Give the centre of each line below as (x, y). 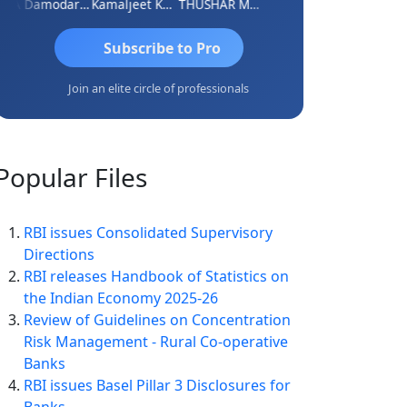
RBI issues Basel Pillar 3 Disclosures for (157, 386)
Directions (59, 255)
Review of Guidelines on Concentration (157, 320)
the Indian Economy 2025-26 (121, 298)
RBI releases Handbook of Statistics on (156, 277)
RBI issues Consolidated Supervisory (148, 233)
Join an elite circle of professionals (158, 89)
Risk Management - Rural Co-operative (156, 342)
